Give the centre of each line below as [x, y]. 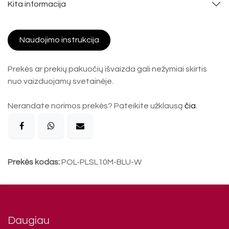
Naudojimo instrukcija [59, 40]
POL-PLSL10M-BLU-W [101, 162]
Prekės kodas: [35, 162]
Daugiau [29, 220]
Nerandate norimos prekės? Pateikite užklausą [96, 106]
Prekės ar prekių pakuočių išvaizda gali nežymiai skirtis [107, 69]
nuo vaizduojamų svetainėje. [61, 81]
